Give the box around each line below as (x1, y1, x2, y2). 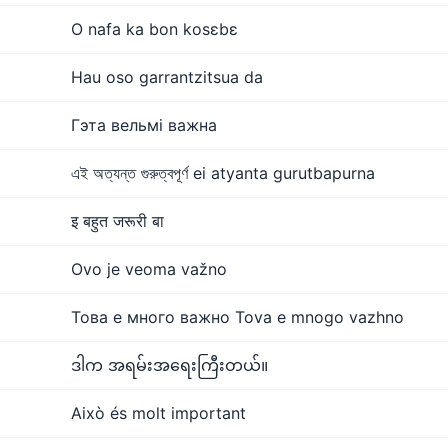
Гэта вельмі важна (71, 115, 217, 135)
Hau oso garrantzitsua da (71, 67, 263, 87)
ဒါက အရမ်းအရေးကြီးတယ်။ (71, 355, 268, 375)
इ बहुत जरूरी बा (71, 211, 164, 231)
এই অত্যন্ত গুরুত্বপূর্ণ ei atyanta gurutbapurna (71, 163, 375, 183)
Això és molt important (71, 403, 246, 423)
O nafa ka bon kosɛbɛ (71, 19, 238, 39)
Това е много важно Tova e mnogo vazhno (71, 307, 404, 327)
